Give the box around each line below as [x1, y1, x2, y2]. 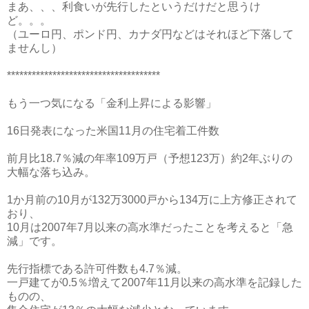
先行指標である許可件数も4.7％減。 [7, 262, 188, 275]
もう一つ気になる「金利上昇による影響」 [7, 97, 217, 109]
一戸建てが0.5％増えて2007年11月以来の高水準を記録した [7, 276, 302, 288]
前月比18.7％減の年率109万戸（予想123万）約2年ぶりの [7, 152, 292, 164]
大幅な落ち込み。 [7, 166, 95, 178]
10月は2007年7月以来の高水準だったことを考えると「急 [7, 221, 293, 233]
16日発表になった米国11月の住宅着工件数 [7, 124, 219, 137]
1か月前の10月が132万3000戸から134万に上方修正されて [7, 193, 297, 206]
